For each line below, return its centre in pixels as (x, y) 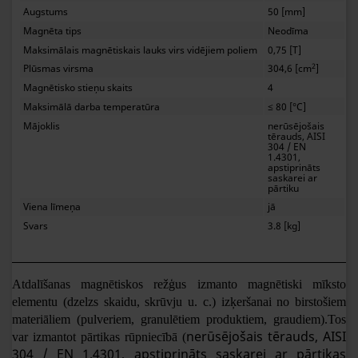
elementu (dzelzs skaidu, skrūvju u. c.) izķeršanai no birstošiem (179, 301)
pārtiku (284, 188)
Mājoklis (42, 125)
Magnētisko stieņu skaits (78, 88)
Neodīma (288, 30)
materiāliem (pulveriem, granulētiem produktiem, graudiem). (170, 319)
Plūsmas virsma (59, 69)
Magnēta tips (53, 30)
